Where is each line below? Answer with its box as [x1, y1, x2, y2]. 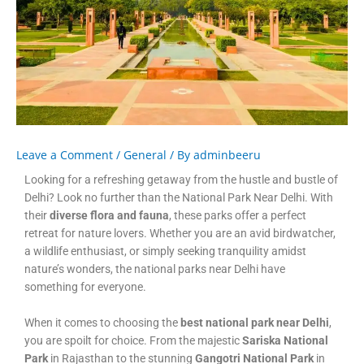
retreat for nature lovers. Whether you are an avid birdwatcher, [24, 226, 336, 240]
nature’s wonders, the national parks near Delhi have [24, 262, 285, 275]
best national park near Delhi [180, 315, 329, 329]
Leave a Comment [16, 146, 113, 162]
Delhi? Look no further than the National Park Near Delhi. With [24, 190, 333, 204]
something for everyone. [24, 279, 146, 293]
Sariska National [242, 333, 328, 347]
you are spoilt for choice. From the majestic [24, 333, 242, 347]
